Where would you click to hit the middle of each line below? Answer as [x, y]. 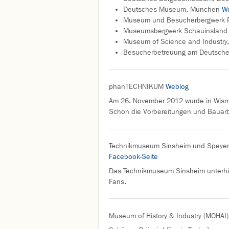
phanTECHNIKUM [137, 87]
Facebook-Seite [133, 156]
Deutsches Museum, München [173, 10]
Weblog [178, 87]
